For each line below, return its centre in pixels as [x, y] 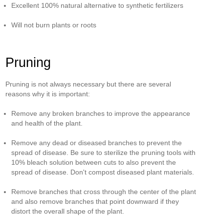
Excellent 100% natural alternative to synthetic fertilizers [98, 5]
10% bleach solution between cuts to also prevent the [94, 162]
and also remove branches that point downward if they [95, 201]
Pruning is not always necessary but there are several [88, 84]
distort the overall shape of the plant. [68, 211]
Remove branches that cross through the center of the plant [104, 192]
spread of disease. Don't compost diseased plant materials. [104, 172]
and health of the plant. [47, 123]
